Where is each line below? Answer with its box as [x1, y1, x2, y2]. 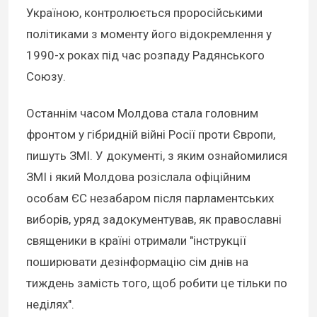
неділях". [26, 297, 74, 312]
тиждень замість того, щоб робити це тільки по [26, 276, 287, 291]
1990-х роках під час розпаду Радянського [26, 48, 265, 63]
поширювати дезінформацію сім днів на [26, 255, 248, 270]
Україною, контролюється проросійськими [26, 6, 263, 21]
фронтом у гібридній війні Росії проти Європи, [26, 127, 275, 142]
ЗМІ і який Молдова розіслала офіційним [26, 170, 250, 185]
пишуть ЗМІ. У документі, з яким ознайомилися [26, 149, 287, 163]
